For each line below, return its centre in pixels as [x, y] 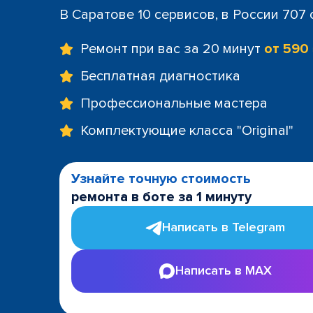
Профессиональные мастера [174, 103]
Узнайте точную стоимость [161, 179]
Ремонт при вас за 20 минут [172, 49]
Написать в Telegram [224, 227]
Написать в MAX [224, 270]
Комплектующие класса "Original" [187, 130]
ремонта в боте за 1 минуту [161, 197]
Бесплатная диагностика [160, 76]
